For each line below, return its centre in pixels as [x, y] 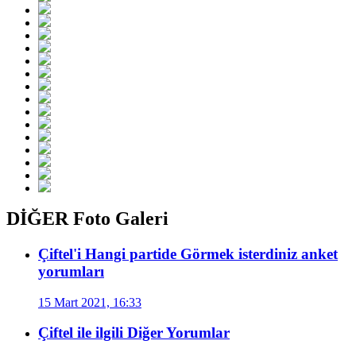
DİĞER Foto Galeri [87, 219]
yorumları [71, 271]
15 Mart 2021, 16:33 [90, 302]
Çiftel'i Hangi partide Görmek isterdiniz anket [188, 253]
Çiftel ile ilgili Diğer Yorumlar [134, 333]
